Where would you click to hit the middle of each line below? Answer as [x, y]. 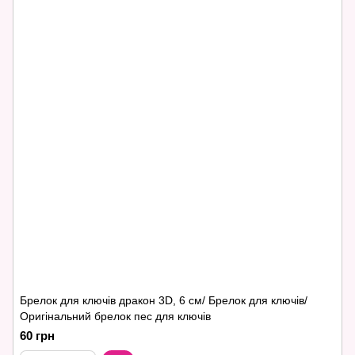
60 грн [37, 336]
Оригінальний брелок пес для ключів [115, 316]
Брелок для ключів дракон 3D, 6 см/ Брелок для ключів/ [164, 300]
